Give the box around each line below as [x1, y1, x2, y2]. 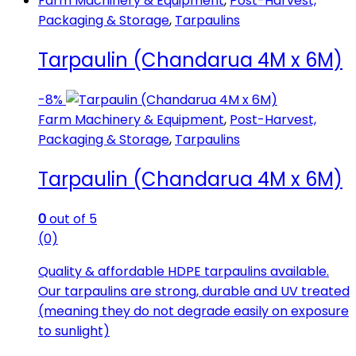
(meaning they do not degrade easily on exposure [38, 301, 349, 320]
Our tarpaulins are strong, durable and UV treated [38, 281, 350, 300]
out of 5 [46, 209, 97, 228]
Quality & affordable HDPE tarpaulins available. [38, 261, 329, 281]
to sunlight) [38, 321, 110, 340]
